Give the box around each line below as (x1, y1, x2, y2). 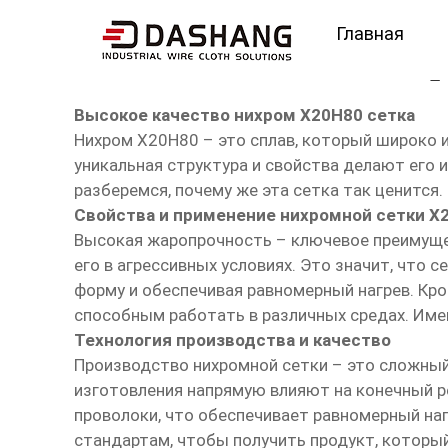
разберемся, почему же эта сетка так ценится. (73, 180, 443, 201)
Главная (335, 22, 404, 44)
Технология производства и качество (73, 330, 391, 351)
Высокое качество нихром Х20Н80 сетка (73, 105, 415, 126)
